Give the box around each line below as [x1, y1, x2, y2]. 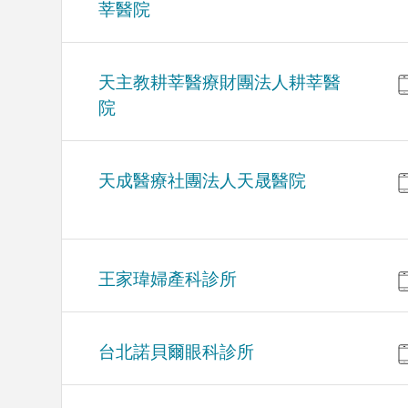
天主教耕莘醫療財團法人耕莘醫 [98, 73, 342, 93]
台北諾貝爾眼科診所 [98, 342, 255, 362]
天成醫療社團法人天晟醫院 [98, 171, 307, 191]
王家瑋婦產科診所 [98, 270, 238, 290]
